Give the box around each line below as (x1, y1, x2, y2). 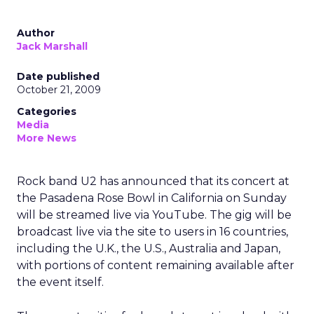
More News (17, 132, 76, 144)
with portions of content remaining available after (17, 259, 294, 272)
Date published (17, 70, 100, 83)
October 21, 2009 (17, 83, 101, 96)
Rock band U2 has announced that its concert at (17, 175, 289, 188)
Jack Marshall (17, 40, 88, 53)
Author (17, 27, 55, 39)
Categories (17, 105, 76, 118)
